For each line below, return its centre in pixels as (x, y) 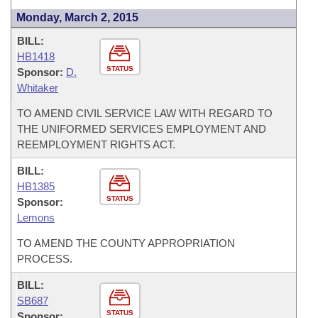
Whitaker (38, 88)
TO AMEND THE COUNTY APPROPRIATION (126, 243)
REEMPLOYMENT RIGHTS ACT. (96, 144)
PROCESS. (45, 259)
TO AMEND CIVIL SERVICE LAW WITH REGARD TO (145, 113)
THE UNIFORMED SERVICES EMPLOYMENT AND (142, 129)
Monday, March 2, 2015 (77, 17)
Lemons (36, 218)
